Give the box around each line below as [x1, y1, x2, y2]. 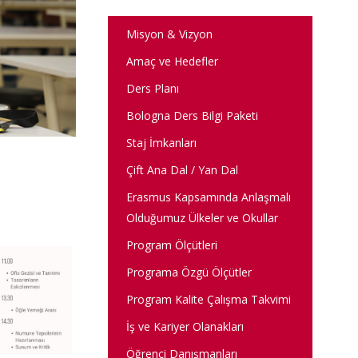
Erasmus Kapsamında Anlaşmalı [125, 189, 291, 205]
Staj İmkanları [125, 135, 197, 150]
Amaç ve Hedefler [125, 54, 218, 69]
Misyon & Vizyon [125, 26, 213, 42]
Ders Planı [125, 81, 179, 96]
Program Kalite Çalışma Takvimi [125, 292, 291, 307]
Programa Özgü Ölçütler [125, 265, 252, 280]
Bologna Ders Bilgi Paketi [125, 108, 258, 123]
